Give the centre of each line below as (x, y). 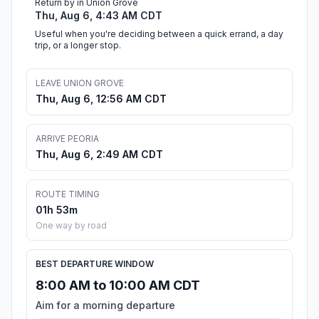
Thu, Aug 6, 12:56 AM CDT (101, 99)
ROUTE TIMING (68, 194)
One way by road (71, 226)
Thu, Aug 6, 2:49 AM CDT (99, 155)
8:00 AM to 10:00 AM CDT (118, 286)
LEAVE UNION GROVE (80, 83)
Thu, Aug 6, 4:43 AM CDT (99, 16)
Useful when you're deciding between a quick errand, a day (159, 34)
